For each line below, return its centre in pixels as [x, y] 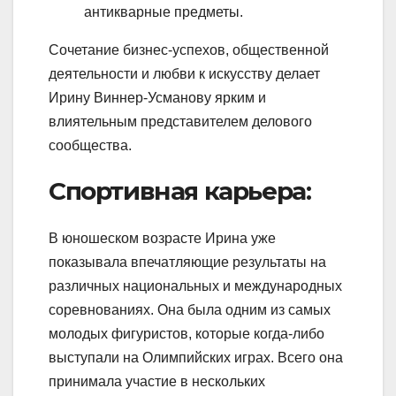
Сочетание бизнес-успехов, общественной [189, 49]
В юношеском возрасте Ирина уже [162, 239]
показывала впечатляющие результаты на [187, 263]
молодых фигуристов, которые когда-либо [187, 334]
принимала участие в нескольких [157, 382]
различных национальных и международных [195, 286]
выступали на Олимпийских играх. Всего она [196, 358]
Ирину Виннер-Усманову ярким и [157, 97]
